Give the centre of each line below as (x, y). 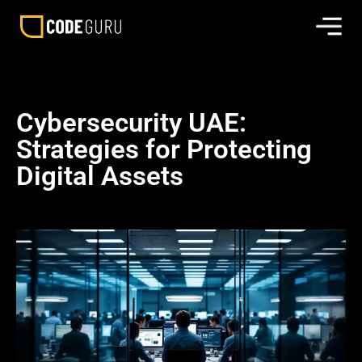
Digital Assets (100, 176)
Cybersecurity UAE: (131, 122)
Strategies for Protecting (164, 149)
